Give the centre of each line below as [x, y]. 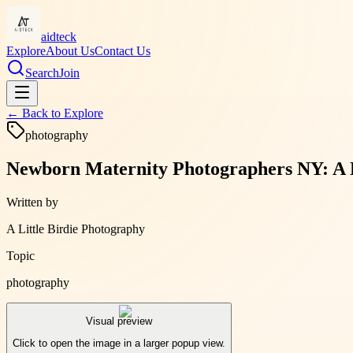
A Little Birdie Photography [76, 229]
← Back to [35, 113]
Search [42, 73]
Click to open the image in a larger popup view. [119, 344]
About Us [70, 51]
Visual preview [119, 321]
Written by [32, 202]
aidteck [59, 37]
